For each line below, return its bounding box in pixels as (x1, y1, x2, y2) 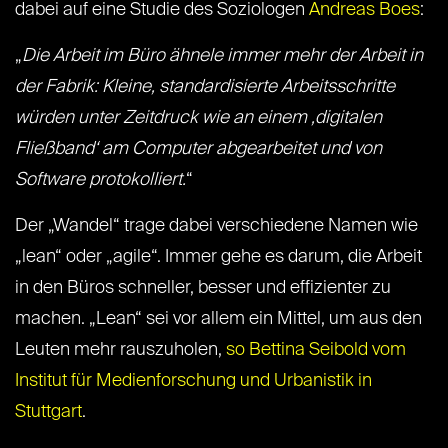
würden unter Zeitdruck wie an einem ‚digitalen (15, 109, 382, 128)
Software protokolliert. (15, 171, 186, 190)
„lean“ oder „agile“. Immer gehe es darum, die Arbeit (15, 248, 422, 267)
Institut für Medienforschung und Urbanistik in (15, 372, 372, 391)
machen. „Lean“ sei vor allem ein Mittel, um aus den (15, 310, 422, 329)
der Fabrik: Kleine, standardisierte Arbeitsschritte (15, 78, 395, 97)
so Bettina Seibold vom (226, 341, 406, 360)
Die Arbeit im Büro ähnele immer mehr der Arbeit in (22, 47, 423, 66)
